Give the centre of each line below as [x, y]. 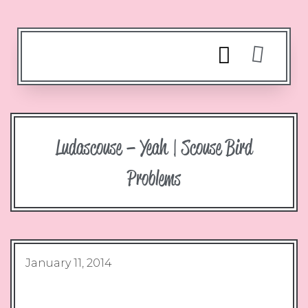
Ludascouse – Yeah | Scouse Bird [154, 146]
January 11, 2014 [69, 263]
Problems [154, 177]
